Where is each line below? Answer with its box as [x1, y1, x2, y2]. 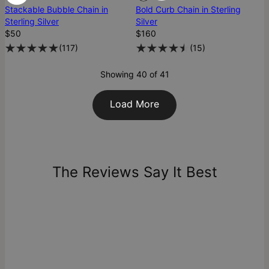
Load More [110, 98, 159, 110]
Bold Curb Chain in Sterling [136, 4, 241, 15]
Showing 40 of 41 [100, 69, 169, 80]
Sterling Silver [5, 16, 59, 27]
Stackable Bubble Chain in [5, 4, 108, 15]
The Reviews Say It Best [52, 163, 217, 181]
